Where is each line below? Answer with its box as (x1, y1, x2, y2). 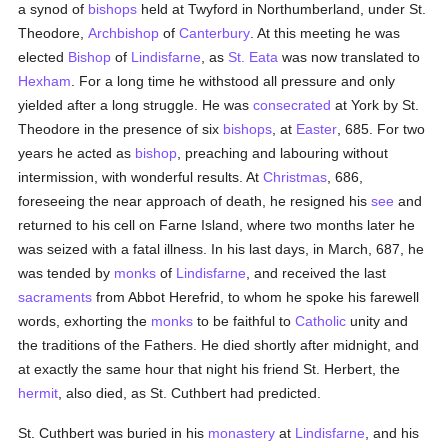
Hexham (18, 73, 72, 89)
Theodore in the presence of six (18, 121, 224, 137)
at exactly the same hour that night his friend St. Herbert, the (18, 361, 401, 377)
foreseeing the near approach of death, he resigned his (18, 193, 372, 209)
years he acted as (18, 145, 136, 161)
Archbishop (88, 25, 160, 41)
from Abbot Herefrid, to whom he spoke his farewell (92, 289, 420, 305)
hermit (18, 385, 59, 401)
